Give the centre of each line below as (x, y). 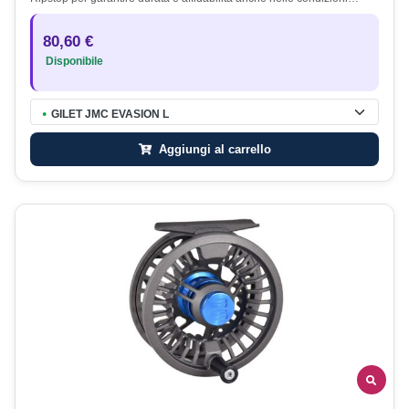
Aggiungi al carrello (213, 149)
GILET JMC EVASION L (110, 114)
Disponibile (73, 62)
